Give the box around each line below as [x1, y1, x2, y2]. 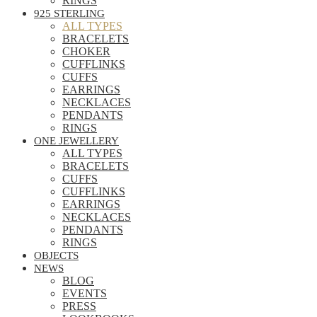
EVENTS [62, 287, 107, 299]
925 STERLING [34, 8, 105, 19]
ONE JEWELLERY [34, 135, 119, 146]
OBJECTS [34, 250, 79, 261]
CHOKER [62, 45, 110, 57]
